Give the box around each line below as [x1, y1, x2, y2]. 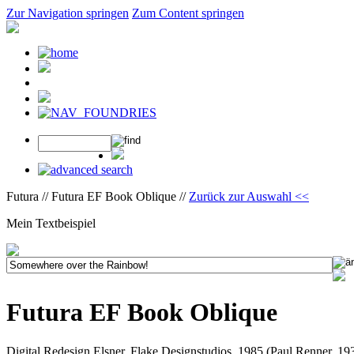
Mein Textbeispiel [6, 217, 96, 230]
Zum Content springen [132, 6, 244, 20]
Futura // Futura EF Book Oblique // [6, 190, 189, 203]
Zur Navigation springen [6, 6, 129, 20]
